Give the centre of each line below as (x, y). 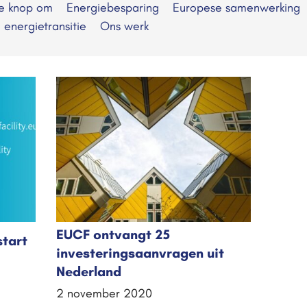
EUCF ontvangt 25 (113, 235)
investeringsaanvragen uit (140, 253)
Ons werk (124, 26)
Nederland (89, 272)
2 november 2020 (105, 294)
